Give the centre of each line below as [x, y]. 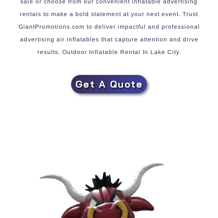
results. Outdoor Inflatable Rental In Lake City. [109, 52]
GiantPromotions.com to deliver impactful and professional [109, 27]
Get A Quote [109, 84]
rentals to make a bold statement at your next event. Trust [109, 14]
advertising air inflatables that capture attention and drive [109, 39]
